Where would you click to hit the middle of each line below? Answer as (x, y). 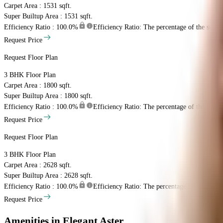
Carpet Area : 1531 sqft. (38, 6)
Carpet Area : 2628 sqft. (38, 165)
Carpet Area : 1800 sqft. (38, 86)
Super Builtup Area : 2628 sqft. (48, 176)
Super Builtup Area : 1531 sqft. (48, 16)
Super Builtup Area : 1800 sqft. (48, 96)
